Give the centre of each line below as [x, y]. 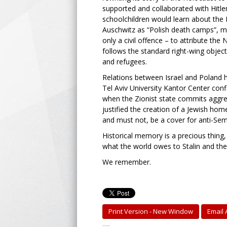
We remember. [127, 162]
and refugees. [125, 62]
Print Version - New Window [151, 211]
